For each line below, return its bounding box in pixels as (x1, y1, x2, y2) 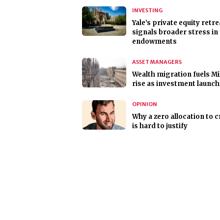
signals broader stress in (132, 28, 218, 37)
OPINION (132, 101, 157, 108)
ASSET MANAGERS (132, 58, 182, 66)
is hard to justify (132, 122, 188, 131)
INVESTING (132, 7, 163, 14)
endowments (132, 37, 177, 46)
